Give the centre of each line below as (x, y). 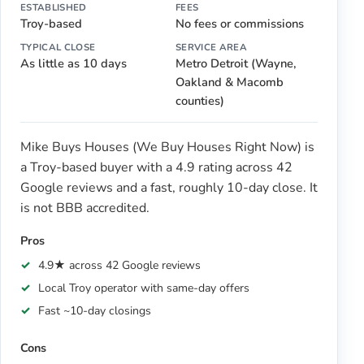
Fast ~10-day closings (95, 311)
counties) (200, 101)
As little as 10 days (74, 64)
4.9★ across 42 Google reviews (120, 265)
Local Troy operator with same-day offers (144, 288)
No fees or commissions (240, 24)
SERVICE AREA (212, 48)
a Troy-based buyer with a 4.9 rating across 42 (156, 167)
